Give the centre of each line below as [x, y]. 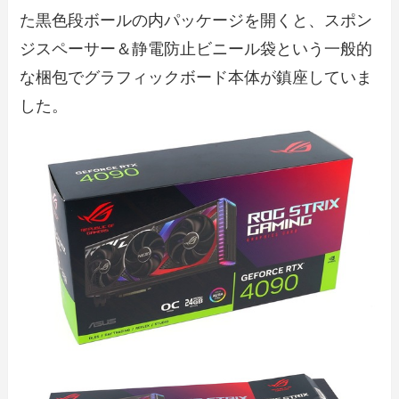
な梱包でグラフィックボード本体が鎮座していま [196, 78]
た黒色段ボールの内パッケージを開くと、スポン [196, 21]
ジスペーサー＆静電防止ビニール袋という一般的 [196, 49]
